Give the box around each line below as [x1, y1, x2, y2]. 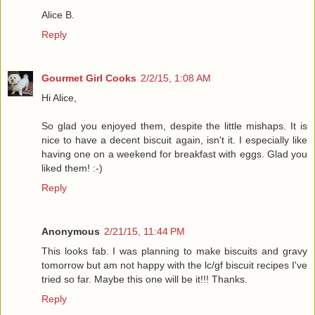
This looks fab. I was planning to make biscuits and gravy [41, 245, 307, 257]
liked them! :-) [41, 162, 103, 174]
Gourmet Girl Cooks [41, 72, 136, 84]
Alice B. [41, 9, 75, 21]
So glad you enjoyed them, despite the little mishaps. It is [41, 120, 307, 132]
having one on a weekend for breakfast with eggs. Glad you [41, 148, 307, 160]
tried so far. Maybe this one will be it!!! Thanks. [41, 274, 247, 285]
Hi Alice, [41, 92, 77, 104]
